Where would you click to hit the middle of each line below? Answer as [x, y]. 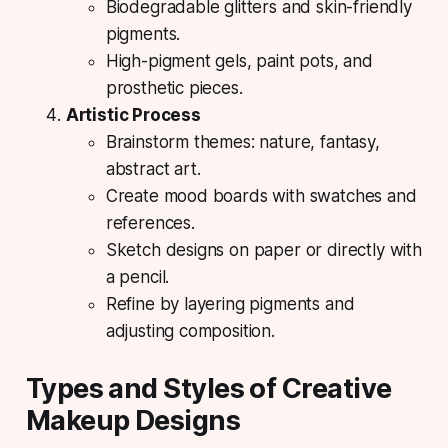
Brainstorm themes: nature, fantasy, [242, 141]
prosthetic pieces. [174, 87]
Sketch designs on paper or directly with [263, 249]
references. [150, 222]
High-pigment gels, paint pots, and [239, 60]
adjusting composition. [190, 330]
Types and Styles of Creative [208, 388]
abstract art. [153, 168]
